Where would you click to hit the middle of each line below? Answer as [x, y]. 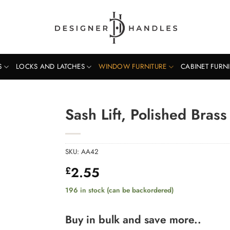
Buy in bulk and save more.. [133, 220]
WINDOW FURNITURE [133, 66]
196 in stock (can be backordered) [119, 190]
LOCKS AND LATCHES [50, 66]
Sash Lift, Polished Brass [146, 114]
